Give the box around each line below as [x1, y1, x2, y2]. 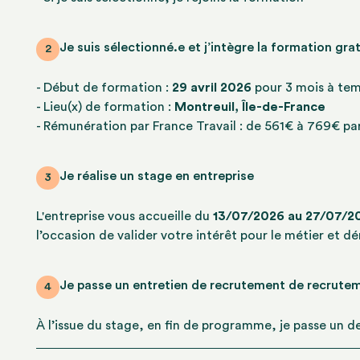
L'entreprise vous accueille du [36, 210, 214, 223]
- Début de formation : [36, 81, 173, 95]
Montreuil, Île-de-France [174, 100, 326, 114]
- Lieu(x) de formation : [36, 100, 175, 114]
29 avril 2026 [172, 81, 252, 95]
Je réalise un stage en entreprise [59, 169, 255, 182]
